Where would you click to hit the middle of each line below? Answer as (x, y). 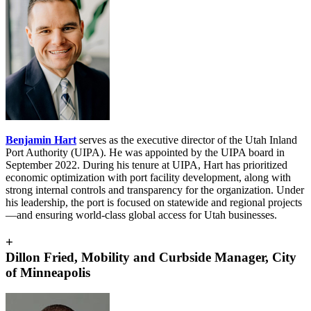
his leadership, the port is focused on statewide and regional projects (154, 202)
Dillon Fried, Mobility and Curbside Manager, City (151, 257)
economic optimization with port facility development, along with (148, 177)
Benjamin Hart (41, 140)
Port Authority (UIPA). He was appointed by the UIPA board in (145, 152)
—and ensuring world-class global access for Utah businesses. (141, 215)
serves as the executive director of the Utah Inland (188, 140)
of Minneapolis (48, 272)
